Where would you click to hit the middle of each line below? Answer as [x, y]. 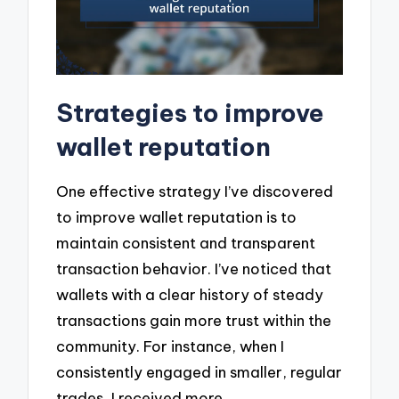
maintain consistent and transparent [186, 242]
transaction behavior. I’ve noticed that [194, 268]
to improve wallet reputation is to [177, 216]
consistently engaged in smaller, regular [199, 371]
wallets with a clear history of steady [190, 294]
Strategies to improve [191, 113]
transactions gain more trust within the [194, 320]
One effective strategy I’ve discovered [195, 191]
